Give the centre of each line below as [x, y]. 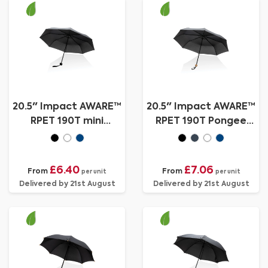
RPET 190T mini [67, 121]
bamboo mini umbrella [201, 136]
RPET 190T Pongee [201, 121]
